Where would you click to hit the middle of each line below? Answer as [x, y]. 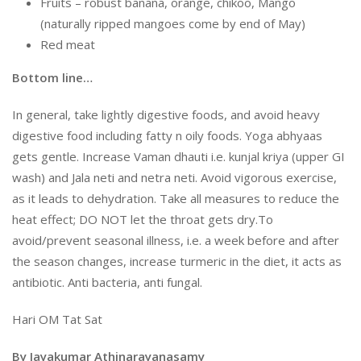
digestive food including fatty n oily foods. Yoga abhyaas [167, 135]
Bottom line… [52, 77]
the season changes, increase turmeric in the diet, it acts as [177, 261]
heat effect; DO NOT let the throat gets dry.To [143, 219]
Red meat [68, 44]
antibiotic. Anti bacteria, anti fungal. [107, 282]
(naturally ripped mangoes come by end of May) [173, 23]
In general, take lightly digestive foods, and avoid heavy [166, 114]
